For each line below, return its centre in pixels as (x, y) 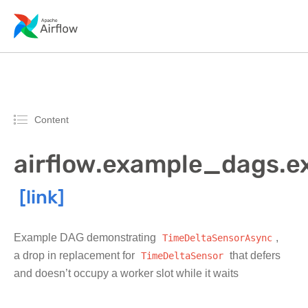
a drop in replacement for (76, 255)
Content (52, 119)
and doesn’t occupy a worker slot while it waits (126, 273)
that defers (254, 255)
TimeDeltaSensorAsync (217, 238)
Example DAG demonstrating (86, 238)
